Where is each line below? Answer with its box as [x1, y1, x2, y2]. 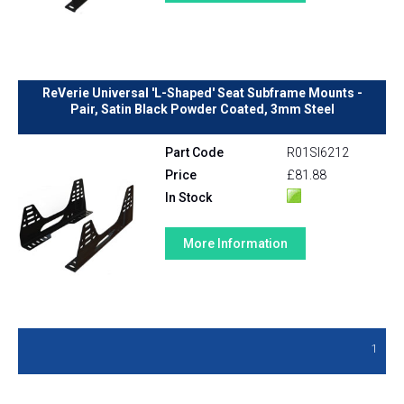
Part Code [165, 145, 225, 161]
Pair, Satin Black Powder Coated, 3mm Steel [69, 102, 335, 117]
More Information [183, 236, 289, 252]
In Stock [165, 190, 213, 206]
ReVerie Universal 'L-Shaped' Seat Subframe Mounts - [41, 86, 363, 101]
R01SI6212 [286, 145, 349, 161]
